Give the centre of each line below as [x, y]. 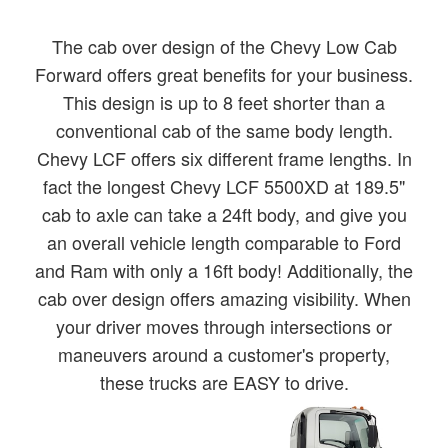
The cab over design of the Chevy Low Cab [224, 46]
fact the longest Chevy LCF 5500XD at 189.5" [224, 186]
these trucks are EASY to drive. [224, 382]
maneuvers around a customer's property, [224, 354]
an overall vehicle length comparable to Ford [224, 242]
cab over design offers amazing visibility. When [224, 298]
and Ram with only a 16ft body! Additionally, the [224, 270]
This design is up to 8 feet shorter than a [224, 102]
